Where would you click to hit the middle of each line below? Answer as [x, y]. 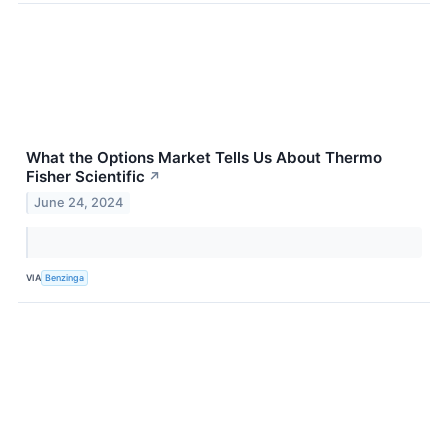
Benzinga [65, 278]
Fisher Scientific [85, 176]
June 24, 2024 [79, 202]
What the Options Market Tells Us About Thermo [204, 157]
